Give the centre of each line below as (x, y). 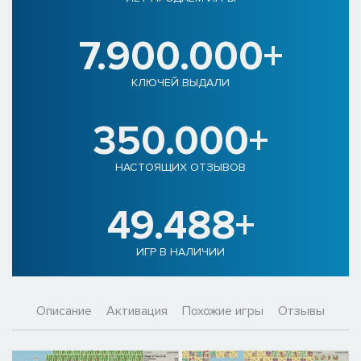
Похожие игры (223, 311)
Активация (137, 311)
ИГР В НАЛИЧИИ (180, 252)
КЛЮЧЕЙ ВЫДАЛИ (180, 83)
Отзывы (301, 311)
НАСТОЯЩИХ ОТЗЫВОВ (180, 168)
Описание (64, 311)
